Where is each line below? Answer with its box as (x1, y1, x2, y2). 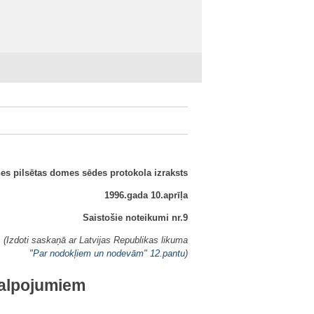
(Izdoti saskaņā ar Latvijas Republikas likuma (4, 235, 188, 245)
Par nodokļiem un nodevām (33, 248, 144, 259)
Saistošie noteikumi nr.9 (83, 212, 188, 223)
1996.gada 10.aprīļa (104, 190, 188, 200)
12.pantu (150, 248, 185, 259)
